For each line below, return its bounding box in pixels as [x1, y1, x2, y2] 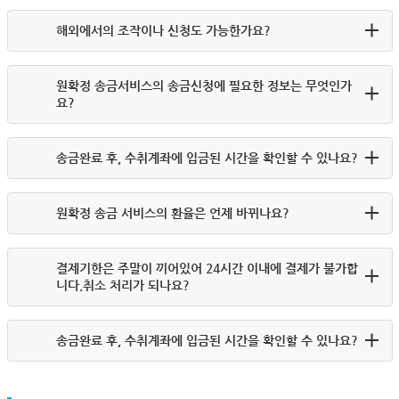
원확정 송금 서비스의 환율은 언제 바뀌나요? [55, 206, 289, 220]
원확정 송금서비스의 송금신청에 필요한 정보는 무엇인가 [55, 78, 352, 93]
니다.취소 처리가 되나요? [55, 278, 190, 292]
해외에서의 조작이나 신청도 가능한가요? [55, 23, 271, 37]
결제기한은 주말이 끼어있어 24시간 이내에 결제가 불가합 [55, 261, 358, 275]
